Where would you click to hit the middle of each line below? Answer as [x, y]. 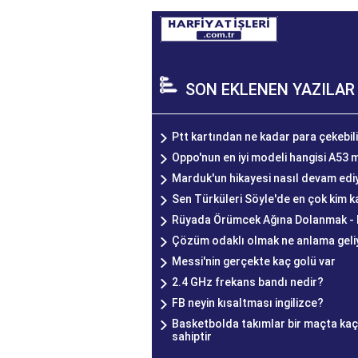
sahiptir [192, 336]
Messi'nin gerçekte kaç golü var [254, 261]
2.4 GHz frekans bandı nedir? [248, 282]
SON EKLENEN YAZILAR [270, 89]
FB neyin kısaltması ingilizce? [248, 303]
